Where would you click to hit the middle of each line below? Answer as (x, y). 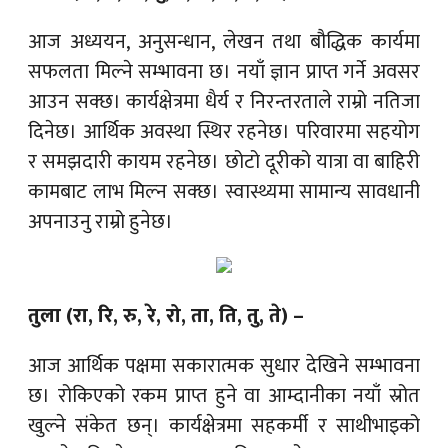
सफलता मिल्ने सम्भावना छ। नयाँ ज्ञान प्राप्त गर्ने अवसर (224, 71)
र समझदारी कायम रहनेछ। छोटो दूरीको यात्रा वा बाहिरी (224, 161)
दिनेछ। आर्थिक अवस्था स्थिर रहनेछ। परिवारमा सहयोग (224, 131)
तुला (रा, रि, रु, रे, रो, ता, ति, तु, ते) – (166, 315)
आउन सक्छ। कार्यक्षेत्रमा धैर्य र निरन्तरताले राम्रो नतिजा (224, 101)
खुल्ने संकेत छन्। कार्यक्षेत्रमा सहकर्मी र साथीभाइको (224, 425)
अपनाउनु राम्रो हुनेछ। (100, 221)
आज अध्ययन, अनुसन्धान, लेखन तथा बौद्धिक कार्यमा (224, 41)
